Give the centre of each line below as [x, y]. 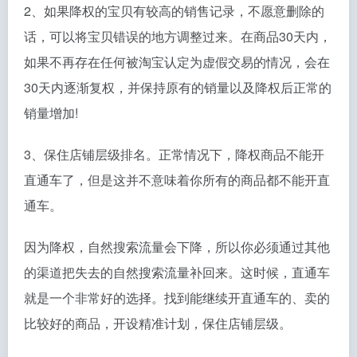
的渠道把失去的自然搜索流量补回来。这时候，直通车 [177, 272]
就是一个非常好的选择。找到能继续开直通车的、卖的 [177, 298]
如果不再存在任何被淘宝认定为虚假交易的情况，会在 [177, 62]
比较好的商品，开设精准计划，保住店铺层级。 [158, 323]
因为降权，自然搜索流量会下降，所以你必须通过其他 [177, 247]
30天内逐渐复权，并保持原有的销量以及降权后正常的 [178, 87]
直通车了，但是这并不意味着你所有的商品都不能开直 [177, 180]
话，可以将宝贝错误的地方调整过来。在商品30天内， [178, 36]
